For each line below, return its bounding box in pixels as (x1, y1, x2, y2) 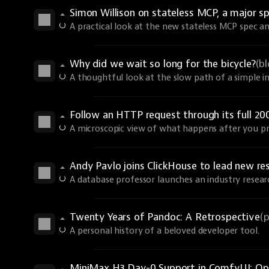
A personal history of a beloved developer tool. (70, 225, 259, 237)
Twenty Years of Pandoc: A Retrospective (70, 211, 260, 223)
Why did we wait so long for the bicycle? (70, 58, 256, 70)
